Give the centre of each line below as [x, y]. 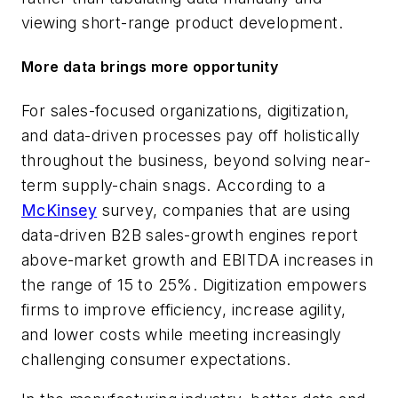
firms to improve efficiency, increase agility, [184, 309]
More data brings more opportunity [150, 67]
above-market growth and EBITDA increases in [198, 259]
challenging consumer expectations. [156, 359]
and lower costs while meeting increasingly [182, 334]
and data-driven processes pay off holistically [191, 135]
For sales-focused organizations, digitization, [186, 110]
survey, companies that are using [224, 210]
